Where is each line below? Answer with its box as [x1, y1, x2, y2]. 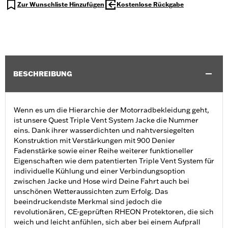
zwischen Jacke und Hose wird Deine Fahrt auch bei [14, 177, 189, 186]
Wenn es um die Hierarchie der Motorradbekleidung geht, [14, 105, 209, 115]
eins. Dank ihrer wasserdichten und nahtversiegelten [14, 126, 194, 135]
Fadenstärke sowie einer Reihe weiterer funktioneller [14, 146, 193, 156]
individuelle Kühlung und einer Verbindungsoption [14, 166, 185, 176]
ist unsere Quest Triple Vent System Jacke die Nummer [14, 116, 198, 125]
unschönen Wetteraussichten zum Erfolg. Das [14, 187, 168, 196]
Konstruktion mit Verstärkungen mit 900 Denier [14, 136, 175, 146]
